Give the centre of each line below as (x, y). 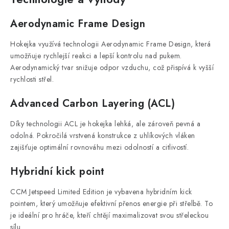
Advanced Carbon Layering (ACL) (93, 104)
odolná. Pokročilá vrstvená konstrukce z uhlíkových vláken (103, 135)
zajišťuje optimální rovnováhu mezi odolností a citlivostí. (99, 147)
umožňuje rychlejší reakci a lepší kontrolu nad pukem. (96, 56)
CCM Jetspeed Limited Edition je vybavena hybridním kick (101, 192)
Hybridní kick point (58, 171)
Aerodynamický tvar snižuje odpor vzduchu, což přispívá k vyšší (112, 67)
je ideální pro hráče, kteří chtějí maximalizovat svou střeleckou (109, 215)
